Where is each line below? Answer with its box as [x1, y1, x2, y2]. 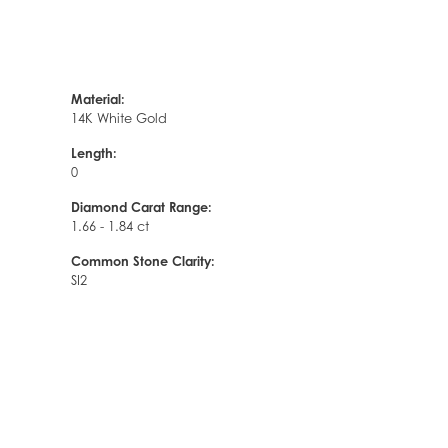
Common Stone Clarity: [71, 252, 215, 269]
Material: [71, 90, 125, 107]
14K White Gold [71, 110, 167, 126]
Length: [71, 144, 117, 161]
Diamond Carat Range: [71, 198, 212, 215]
